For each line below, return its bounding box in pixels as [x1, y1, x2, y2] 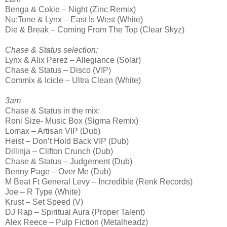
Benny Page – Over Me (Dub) [5, 167, 111, 176]
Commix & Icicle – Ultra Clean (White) [5, 76, 141, 85]
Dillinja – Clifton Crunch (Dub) [5, 147, 113, 156]
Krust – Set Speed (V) [5, 198, 83, 207]
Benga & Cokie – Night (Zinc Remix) [5, 5, 136, 14]
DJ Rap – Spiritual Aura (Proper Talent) [5, 208, 145, 217]
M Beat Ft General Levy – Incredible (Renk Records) [5, 177, 193, 186]
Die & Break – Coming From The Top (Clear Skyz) [5, 25, 184, 34]
